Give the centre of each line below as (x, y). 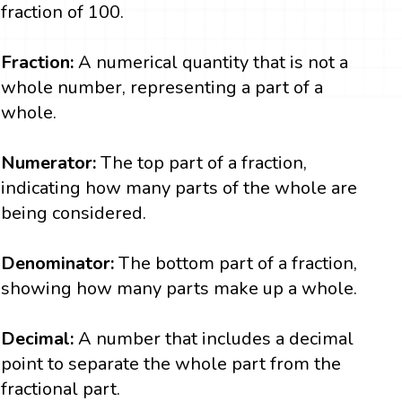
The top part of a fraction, (204, 163)
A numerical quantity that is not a (211, 63)
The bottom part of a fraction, (236, 264)
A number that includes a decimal (216, 339)
